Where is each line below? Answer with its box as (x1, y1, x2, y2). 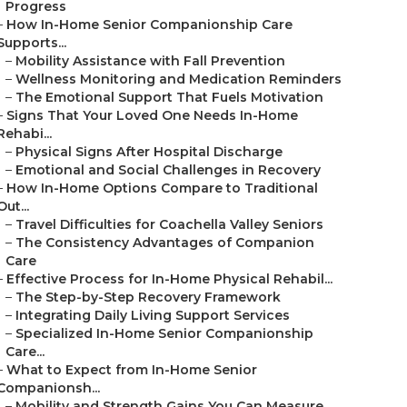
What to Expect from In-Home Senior (6, 362, 257, 378)
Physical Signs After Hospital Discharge (15, 144, 283, 160)
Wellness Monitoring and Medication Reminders (15, 71, 342, 87)
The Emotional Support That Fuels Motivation (15, 89, 323, 105)
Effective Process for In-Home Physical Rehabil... (6, 271, 333, 287)
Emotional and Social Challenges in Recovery (15, 162, 321, 178)
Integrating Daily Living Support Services (15, 307, 290, 323)
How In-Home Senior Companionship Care (6, 16, 293, 33)
